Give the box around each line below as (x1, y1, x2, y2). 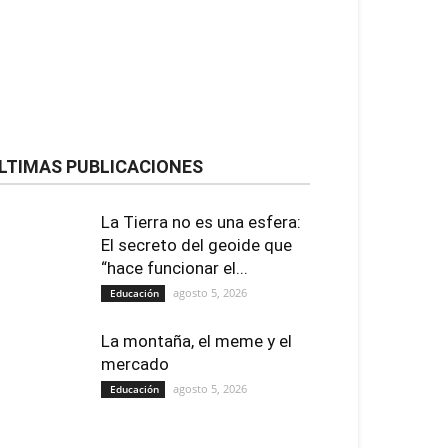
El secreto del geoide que (101, 234, 292, 255)
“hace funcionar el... (101, 257, 248, 278)
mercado (101, 353, 169, 374)
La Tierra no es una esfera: (101, 211, 301, 232)
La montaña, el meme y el (101, 330, 292, 351)
